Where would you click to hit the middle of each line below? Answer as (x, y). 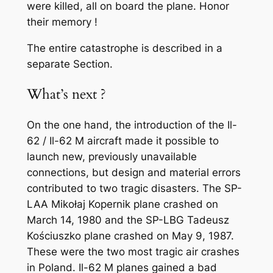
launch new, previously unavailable (112, 156)
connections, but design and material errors (133, 172)
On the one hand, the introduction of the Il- (132, 125)
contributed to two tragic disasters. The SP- (134, 188)
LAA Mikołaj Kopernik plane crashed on (122, 204)
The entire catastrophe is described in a (124, 48)
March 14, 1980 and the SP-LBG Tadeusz (128, 220)
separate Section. (69, 64)
